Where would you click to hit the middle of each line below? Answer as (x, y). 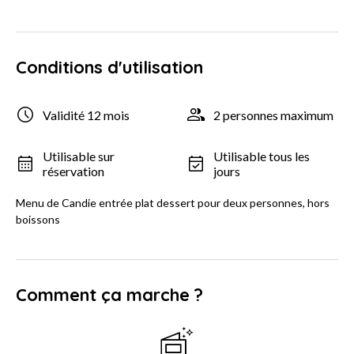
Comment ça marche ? (109, 295)
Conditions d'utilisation (109, 68)
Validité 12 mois (86, 115)
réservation (73, 171)
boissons (38, 220)
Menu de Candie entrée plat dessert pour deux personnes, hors (173, 203)
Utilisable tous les (262, 156)
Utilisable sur (79, 156)
